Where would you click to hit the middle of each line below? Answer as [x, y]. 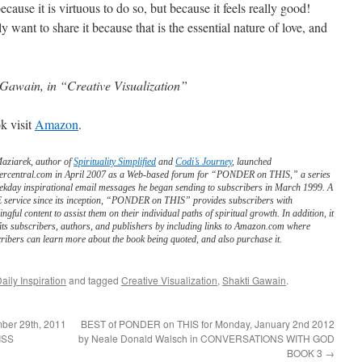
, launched [252, 162]
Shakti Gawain [254, 280]
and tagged [94, 280]
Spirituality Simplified [115, 162]
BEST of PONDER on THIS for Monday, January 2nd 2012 [208, 324]
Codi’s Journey [204, 162]
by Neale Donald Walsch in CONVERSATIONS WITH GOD [206, 338]
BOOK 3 [306, 353]
